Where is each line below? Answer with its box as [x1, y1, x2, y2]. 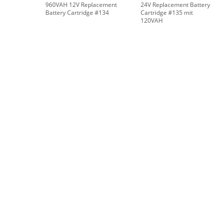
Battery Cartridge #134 [45, 8, 109, 17]
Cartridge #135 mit [141, 8, 193, 17]
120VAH [141, 16, 163, 25]
